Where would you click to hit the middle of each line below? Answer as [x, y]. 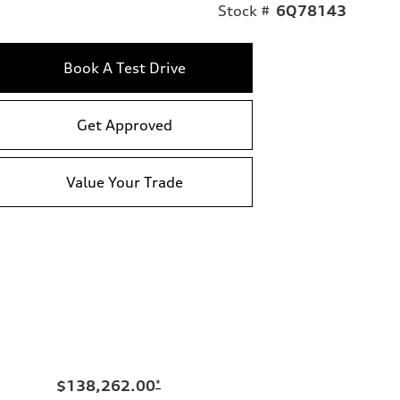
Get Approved [125, 125]
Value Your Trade [125, 182]
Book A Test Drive [125, 67]
